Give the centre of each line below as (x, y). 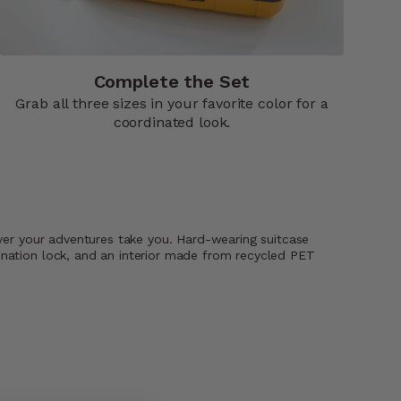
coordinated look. (172, 123)
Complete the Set (172, 82)
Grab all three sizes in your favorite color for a (172, 104)
